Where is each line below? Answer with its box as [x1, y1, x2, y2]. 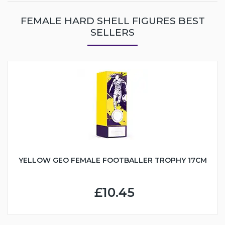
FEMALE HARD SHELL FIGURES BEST [20, 15, 205, 27]
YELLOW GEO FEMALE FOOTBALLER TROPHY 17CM [18, 156, 207, 165]
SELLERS [90, 26, 135, 39]
